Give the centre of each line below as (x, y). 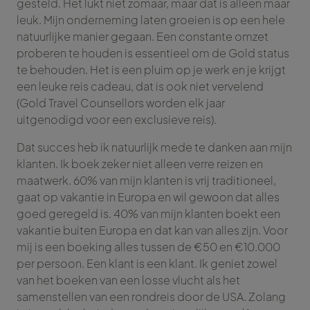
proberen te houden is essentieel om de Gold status (153, 53)
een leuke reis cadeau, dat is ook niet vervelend (140, 86)
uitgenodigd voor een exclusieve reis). (117, 120)
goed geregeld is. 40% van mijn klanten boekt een (148, 214)
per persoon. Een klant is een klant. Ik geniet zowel (147, 264)
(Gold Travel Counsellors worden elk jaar (121, 103)
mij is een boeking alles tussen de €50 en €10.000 (148, 247)
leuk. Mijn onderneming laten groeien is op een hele (151, 20)
